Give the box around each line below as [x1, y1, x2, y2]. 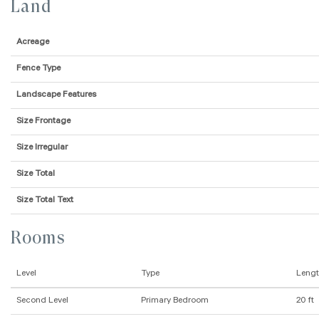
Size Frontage [16, 117, 70, 127]
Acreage [16, 38, 49, 48]
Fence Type [16, 64, 61, 75]
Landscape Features [16, 90, 96, 101]
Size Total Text [16, 196, 73, 206]
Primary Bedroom [141, 296, 209, 307]
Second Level [16, 296, 68, 307]
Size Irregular [16, 143, 68, 154]
